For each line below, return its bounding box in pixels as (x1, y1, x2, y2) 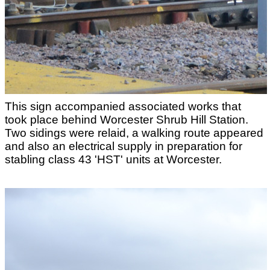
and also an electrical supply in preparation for (5, 140, 242, 152)
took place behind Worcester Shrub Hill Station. (5, 113, 248, 126)
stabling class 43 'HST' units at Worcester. (5, 153, 222, 166)
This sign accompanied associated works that (5, 100, 241, 113)
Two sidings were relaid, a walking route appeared (5, 127, 263, 139)
